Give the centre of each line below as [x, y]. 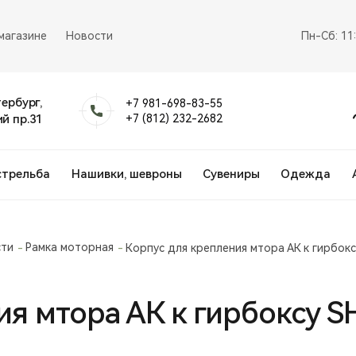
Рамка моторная [70, 247]
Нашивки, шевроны [126, 174]
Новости [89, 35]
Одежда [306, 174]
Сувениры [231, 174]
